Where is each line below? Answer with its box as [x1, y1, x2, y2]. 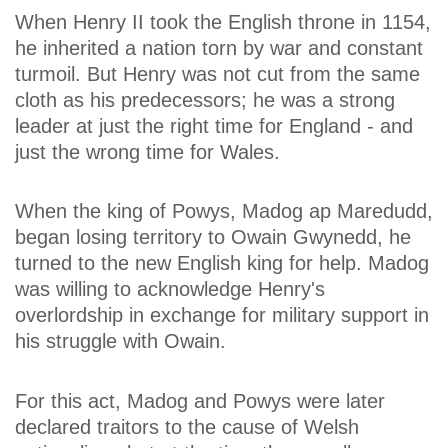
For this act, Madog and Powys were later [15, 389, 385, 412]
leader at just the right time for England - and [15, 114, 413, 137]
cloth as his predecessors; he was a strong [15, 88, 395, 111]
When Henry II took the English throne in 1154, [15, 10, 431, 33]
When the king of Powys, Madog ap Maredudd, [15, 200, 433, 223]
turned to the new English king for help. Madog [15, 252, 429, 275]
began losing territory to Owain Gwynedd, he [15, 226, 411, 249]
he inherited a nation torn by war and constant [15, 36, 423, 59]
